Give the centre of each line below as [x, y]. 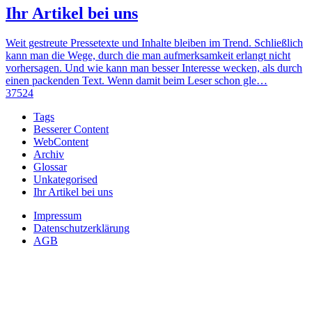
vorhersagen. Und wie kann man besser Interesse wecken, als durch [154, 68]
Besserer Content [71, 130]
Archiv [49, 155]
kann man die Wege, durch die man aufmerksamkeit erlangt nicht [148, 56]
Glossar [50, 167]
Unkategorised [65, 180]
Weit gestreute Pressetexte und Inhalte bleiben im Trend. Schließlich [154, 43]
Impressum [57, 216]
